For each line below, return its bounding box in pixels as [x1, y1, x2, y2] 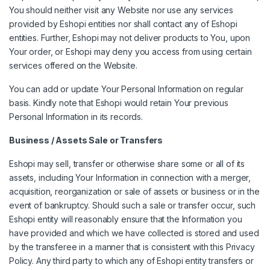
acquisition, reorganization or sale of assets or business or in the [9, 186, 260, 197]
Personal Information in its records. [9, 111, 143, 122]
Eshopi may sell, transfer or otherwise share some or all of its [9, 159, 245, 169]
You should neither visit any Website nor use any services [9, 5, 234, 16]
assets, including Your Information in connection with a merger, [9, 172, 251, 183]
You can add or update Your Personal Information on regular [9, 84, 243, 95]
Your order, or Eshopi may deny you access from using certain [9, 46, 252, 57]
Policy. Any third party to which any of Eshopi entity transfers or [9, 256, 254, 266]
